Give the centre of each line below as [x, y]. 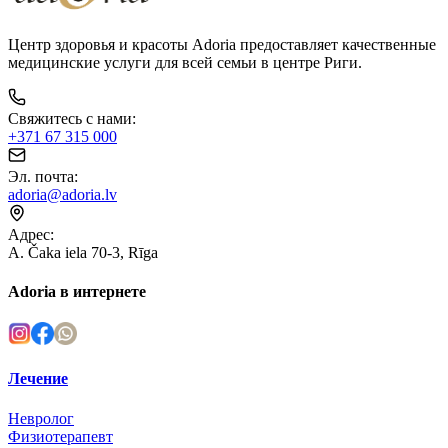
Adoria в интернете [77, 291]
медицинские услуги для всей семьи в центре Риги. [185, 62]
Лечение [38, 379]
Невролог [41, 418]
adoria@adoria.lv [62, 194]
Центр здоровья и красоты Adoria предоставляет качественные [222, 44]
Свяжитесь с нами [70, 118]
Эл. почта [41, 176]
